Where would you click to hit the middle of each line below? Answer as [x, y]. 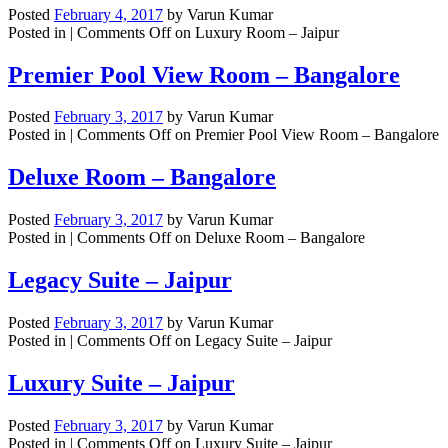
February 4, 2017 [108, 14]
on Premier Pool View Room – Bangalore [305, 135]
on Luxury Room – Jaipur [255, 32]
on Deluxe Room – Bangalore [268, 238]
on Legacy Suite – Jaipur [251, 341]
